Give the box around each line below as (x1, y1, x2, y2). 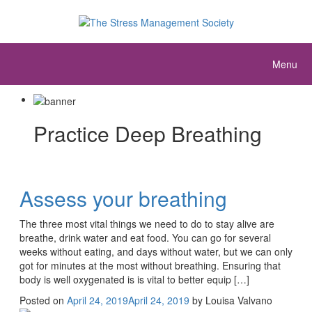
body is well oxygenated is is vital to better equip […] (19, 272, 249, 286)
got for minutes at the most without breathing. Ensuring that (19, 258, 281, 272)
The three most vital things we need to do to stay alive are (19, 216, 274, 231)
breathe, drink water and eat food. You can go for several (19, 230, 271, 244)
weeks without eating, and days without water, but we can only (19, 244, 292, 258)
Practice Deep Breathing (33, 118, 262, 148)
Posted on (19, 292, 67, 307)
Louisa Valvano (205, 292, 272, 307)
